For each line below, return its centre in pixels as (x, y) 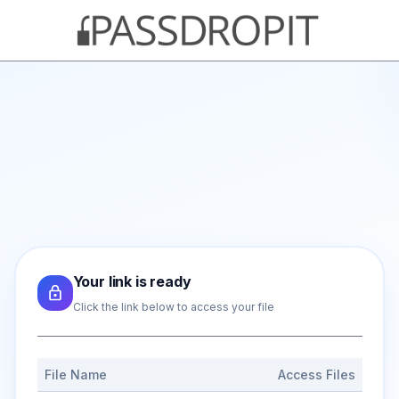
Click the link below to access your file (173, 306)
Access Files (316, 374)
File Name (75, 374)
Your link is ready (132, 281)
